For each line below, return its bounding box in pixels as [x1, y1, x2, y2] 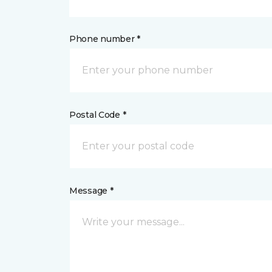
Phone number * [69, 33, 141, 44]
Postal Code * [69, 109, 126, 120]
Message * [69, 185, 114, 196]
